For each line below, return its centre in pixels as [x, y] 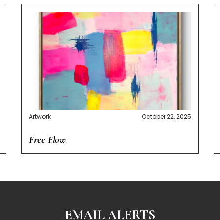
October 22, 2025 [166, 117]
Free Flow [48, 140]
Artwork [40, 117]
